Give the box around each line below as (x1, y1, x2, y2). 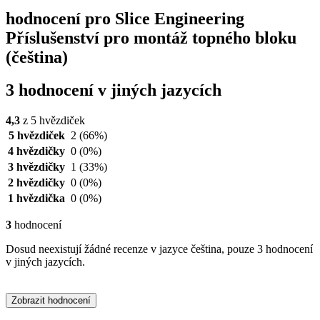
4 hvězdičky (8, 145, 65, 158)
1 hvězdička (8, 192, 65, 205)
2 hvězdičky (8, 176, 65, 189)
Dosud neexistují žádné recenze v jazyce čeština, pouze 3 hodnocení (6, 243, 313, 256)
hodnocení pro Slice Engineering (6, 9, 244, 28)
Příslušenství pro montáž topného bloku (6, 28, 296, 47)
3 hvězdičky (8, 161, 65, 174)
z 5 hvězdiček (20, 114, 85, 127)
